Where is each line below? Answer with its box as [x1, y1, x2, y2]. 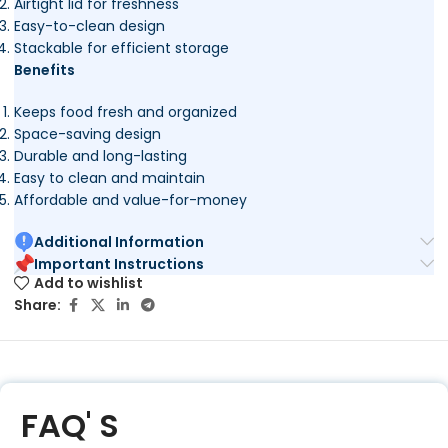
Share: [14, 295, 61, 316]
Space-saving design [14, 123, 161, 144]
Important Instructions [34, 253, 204, 274]
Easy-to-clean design [14, 15, 165, 36]
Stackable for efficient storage [14, 37, 229, 58]
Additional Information [34, 231, 204, 252]
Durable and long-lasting [14, 145, 187, 166]
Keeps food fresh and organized [14, 101, 237, 122]
